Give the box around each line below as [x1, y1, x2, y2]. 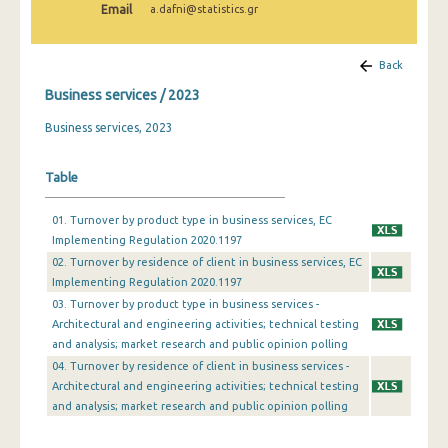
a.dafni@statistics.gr [150, 3, 258, 15]
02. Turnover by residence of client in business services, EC [52, 256, 362, 268]
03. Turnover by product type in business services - [52, 298, 319, 310]
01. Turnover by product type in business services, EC [52, 214, 332, 226]
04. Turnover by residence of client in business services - [52, 360, 349, 372]
